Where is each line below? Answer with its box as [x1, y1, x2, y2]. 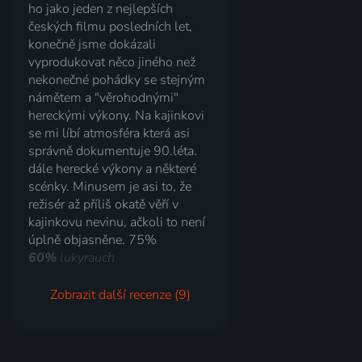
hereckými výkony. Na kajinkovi [28, 106, 205, 124]
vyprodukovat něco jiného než [28, 53, 196, 71]
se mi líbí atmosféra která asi [28, 124, 191, 142]
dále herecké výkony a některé [28, 159, 197, 178]
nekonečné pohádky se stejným [28, 70, 206, 89]
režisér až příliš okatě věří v [28, 195, 179, 213]
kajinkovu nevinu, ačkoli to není [28, 213, 206, 231]
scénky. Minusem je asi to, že [28, 177, 192, 196]
